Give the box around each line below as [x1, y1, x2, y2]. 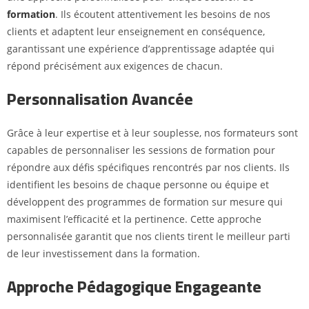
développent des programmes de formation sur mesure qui [7, 195, 283, 208]
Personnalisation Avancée [7, 83, 193, 114]
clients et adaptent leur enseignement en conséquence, [7, 24, 265, 38]
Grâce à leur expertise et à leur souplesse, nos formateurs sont [7, 126, 298, 139]
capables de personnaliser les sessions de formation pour [7, 143, 275, 157]
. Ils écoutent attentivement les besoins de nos [55, 7, 270, 21]
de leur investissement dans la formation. [7, 246, 200, 260]
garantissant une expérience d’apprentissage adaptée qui [7, 41, 275, 55]
